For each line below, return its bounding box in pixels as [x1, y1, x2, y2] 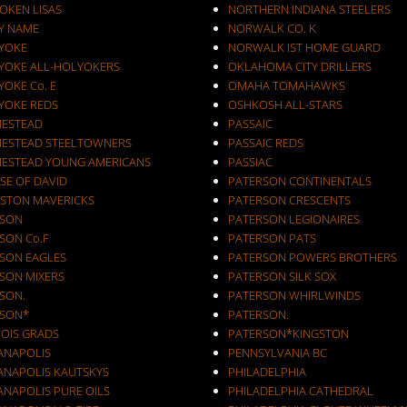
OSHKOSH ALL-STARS [227, 96, 342, 113]
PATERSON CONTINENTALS [227, 173, 372, 189]
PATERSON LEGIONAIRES [227, 211, 360, 227]
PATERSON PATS [227, 230, 316, 246]
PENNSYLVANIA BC [227, 344, 327, 361]
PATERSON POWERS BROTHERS [227, 249, 397, 265]
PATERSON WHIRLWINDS [227, 287, 361, 303]
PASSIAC [227, 154, 273, 170]
